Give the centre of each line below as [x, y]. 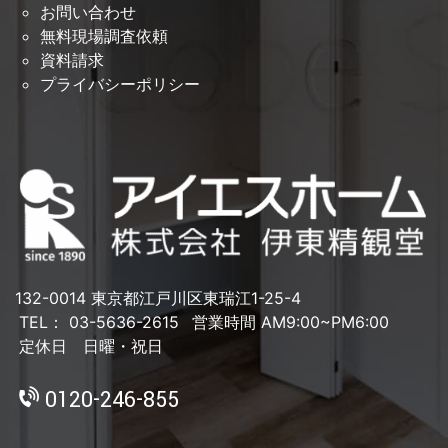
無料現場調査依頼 [104, 36]
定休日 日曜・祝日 [91, 345]
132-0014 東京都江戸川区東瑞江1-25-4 [158, 297]
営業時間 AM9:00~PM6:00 [290, 321]
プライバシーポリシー [120, 84]
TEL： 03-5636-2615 [99, 321]
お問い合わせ [88, 12]
